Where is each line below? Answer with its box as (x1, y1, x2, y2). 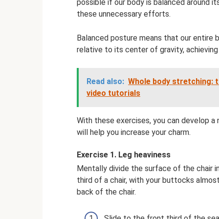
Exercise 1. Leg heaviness (77, 150, 171, 160)
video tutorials (87, 88, 140, 98)
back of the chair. (77, 187, 136, 197)
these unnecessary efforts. (77, 9, 171, 19)
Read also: (87, 77, 124, 87)
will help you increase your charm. (77, 128, 191, 137)
